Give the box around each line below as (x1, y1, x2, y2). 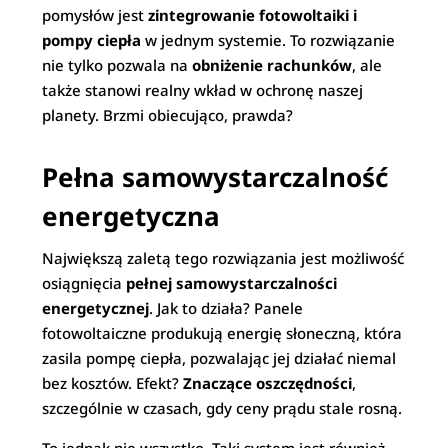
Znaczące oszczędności (183, 373, 353, 393)
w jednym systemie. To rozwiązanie (141, 30, 396, 50)
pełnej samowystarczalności (126, 273, 338, 293)
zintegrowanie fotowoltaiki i (148, 5, 358, 25)
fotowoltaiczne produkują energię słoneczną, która (42, 323, 403, 343)
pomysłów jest (42, 5, 149, 25)
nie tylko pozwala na (42, 55, 193, 75)
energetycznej (42, 298, 150, 318)
